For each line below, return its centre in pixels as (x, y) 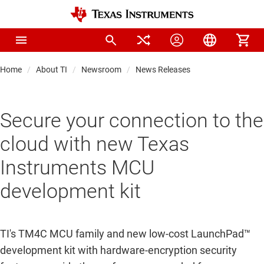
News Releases (163, 70)
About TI (52, 70)
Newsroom (101, 70)
